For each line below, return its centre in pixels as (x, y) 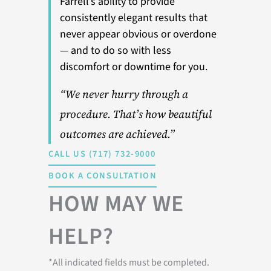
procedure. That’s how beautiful (136, 114)
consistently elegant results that (134, 18)
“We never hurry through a (124, 94)
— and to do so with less (116, 51)
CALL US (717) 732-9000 (102, 154)
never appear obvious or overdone (138, 34)
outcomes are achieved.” (117, 134)
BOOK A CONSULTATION (103, 176)
